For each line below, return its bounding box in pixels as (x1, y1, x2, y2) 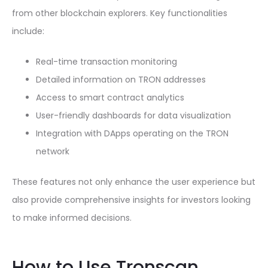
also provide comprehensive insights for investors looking (12, 194, 251, 206)
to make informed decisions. (12, 212, 132, 224)
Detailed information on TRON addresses (36, 74, 206, 86)
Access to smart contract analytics (36, 92, 184, 103)
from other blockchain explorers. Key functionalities (12, 7, 227, 19)
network (36, 145, 69, 157)
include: (12, 25, 44, 37)
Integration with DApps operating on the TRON (36, 127, 229, 139)
